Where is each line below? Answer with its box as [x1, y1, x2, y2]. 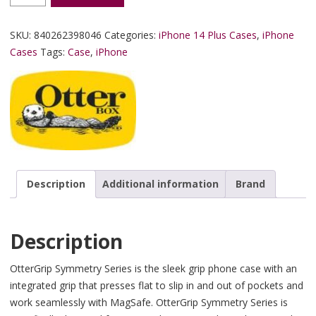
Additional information [102, 176, 219, 190]
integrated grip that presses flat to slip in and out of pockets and [10, 279, 303, 293]
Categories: [104, 28, 159, 42]
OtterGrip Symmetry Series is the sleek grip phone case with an [10, 262, 297, 276]
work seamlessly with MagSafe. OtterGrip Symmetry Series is [10, 296, 288, 310]
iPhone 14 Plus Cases [159, 28, 257, 42]
